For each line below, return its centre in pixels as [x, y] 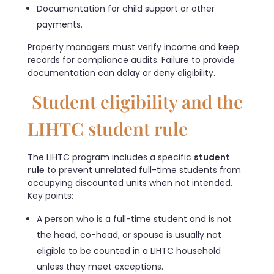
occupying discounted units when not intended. [130, 183]
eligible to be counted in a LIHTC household [129, 251]
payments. [60, 25]
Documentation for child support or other [126, 9]
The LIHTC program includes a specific [111, 157]
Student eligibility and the [135, 102]
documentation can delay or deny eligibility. [123, 73]
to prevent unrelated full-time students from [143, 170]
